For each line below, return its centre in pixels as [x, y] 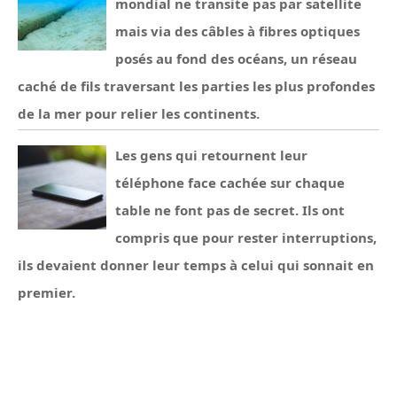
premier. [47, 292]
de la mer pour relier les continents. [139, 113]
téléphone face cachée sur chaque [230, 183]
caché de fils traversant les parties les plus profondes [196, 86]
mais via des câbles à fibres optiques [237, 31]
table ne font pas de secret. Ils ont [230, 210]
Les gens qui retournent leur [211, 155]
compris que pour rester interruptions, [246, 237]
